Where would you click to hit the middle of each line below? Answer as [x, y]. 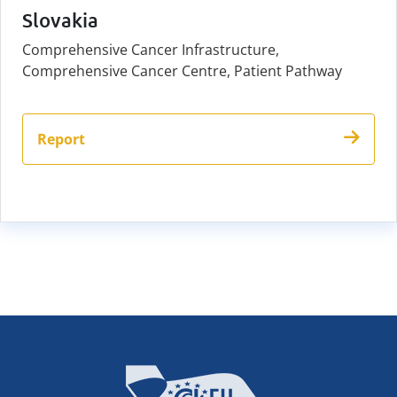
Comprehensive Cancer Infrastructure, [151, 50]
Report [61, 140]
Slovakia [60, 20]
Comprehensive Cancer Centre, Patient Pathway [182, 71]
